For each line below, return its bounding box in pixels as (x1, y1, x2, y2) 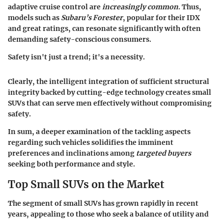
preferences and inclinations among (8, 149, 136, 158)
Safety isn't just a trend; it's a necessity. (8, 53, 145, 62)
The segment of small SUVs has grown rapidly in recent (8, 198, 198, 208)
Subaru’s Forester (61, 13, 123, 23)
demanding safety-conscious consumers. (8, 35, 151, 44)
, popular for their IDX (123, 13, 200, 23)
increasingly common (102, 2, 178, 12)
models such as (8, 13, 61, 23)
